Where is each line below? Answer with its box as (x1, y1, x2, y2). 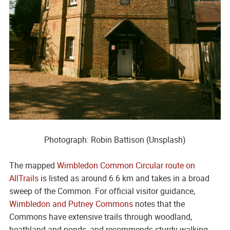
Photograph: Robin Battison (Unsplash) (44, 134, 186, 146)
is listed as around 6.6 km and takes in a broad (38, 172, 209, 184)
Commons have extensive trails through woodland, (9, 211, 192, 223)
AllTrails (9, 172, 39, 184)
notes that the (132, 198, 185, 210)
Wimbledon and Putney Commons (9, 198, 133, 210)
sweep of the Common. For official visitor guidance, (9, 185, 195, 197)
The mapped (9, 160, 57, 171)
